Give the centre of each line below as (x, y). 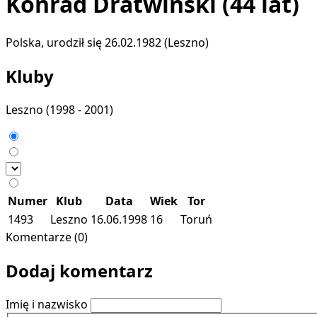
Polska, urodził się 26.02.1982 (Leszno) (107, 42)
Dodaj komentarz (79, 270)
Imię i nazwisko (47, 304)
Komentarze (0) (47, 237)
